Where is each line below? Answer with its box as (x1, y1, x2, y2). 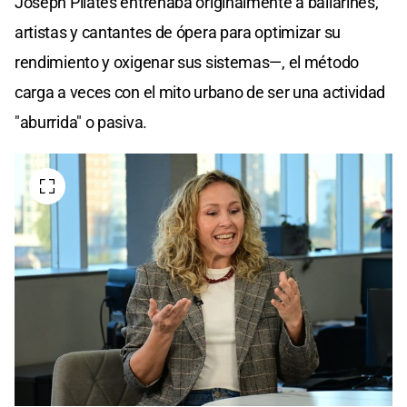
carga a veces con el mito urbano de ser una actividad (15, 83, 386, 103)
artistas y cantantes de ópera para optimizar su (15, 23, 341, 43)
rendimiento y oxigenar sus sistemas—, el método (15, 53, 359, 73)
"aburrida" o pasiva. (15, 113, 147, 133)
